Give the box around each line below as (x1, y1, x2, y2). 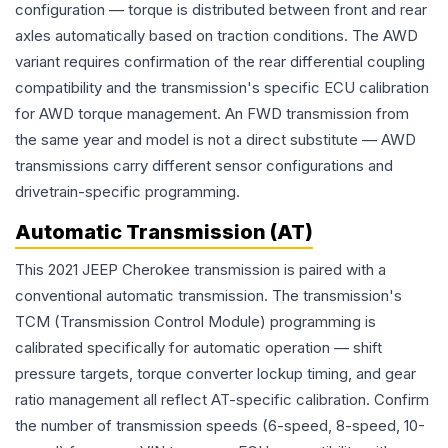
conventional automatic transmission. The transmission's (15, 286, 402, 306)
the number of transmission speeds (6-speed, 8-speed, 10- (15, 416, 425, 436)
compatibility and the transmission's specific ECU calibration (15, 78, 429, 98)
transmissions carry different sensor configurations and (15, 156, 393, 176)
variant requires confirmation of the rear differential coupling (15, 52, 425, 72)
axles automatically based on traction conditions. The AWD (15, 26, 418, 46)
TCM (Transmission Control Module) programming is (15, 312, 376, 332)
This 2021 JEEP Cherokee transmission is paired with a (15, 260, 386, 280)
